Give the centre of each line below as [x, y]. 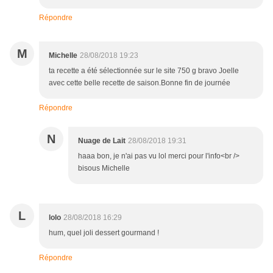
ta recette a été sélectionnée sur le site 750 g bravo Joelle [144, 71]
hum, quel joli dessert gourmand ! [104, 233]
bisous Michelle [104, 168]
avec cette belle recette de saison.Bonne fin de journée [140, 83]
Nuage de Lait [102, 141]
